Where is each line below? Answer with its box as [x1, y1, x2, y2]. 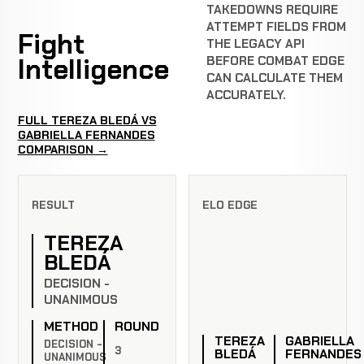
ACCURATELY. [206, 87, 286, 104]
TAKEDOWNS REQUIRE [206, 2, 338, 19]
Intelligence [17, 51, 169, 87]
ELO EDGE [202, 198, 258, 213]
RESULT [32, 198, 75, 213]
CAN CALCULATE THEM [206, 70, 343, 87]
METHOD [43, 318, 98, 336]
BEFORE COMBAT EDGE [206, 53, 344, 70]
